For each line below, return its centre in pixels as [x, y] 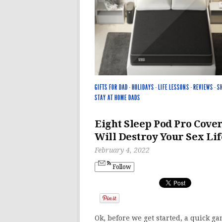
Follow [121, 167]
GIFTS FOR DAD [111, 87]
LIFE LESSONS [174, 87]
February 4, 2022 [122, 150]
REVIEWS [203, 87]
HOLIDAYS [143, 87]
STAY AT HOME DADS [117, 98]
